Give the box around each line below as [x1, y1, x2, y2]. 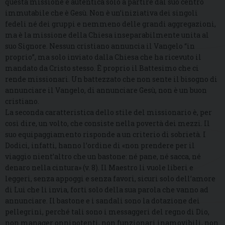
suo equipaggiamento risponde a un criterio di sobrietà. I [5, 130, 206, 140]
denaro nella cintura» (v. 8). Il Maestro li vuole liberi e [5, 163, 193, 173]
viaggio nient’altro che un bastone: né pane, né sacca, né [5, 152, 201, 162]
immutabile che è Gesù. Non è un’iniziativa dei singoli [5, 8, 198, 18]
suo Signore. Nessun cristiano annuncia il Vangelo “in [5, 41, 195, 51]
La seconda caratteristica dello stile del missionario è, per [5, 107, 212, 118]
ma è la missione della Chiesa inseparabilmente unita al [5, 30, 209, 40]
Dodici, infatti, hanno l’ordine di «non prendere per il [5, 141, 195, 151]
